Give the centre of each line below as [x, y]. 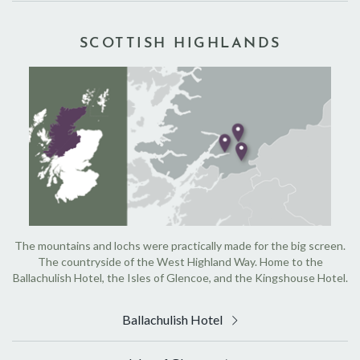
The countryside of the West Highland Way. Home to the [180, 262]
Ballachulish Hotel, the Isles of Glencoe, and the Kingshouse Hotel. [180, 278]
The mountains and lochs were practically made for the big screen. [180, 246]
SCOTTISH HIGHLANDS [180, 43]
